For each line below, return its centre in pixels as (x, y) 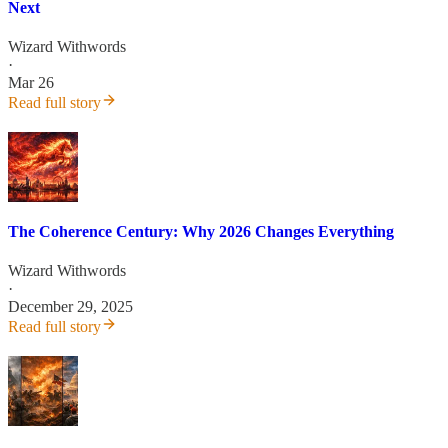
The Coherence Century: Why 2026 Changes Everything (201, 232)
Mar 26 (31, 82)
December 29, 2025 (70, 307)
